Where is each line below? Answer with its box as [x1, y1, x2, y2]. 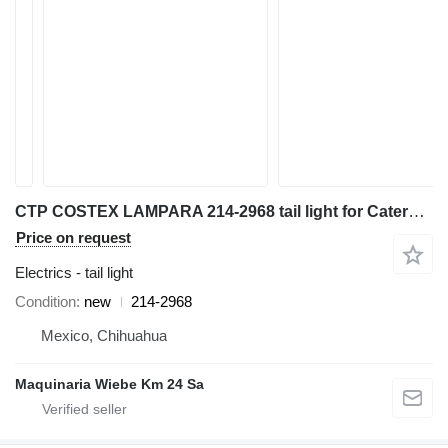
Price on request [16, 229, 131, 246]
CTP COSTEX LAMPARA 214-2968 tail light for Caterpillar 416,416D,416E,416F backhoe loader [408, 202, 425, 221]
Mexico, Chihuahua [41, 327, 167, 344]
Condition [15, 293, 76, 310]
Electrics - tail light [15, 264, 133, 281]
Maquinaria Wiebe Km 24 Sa [15, 376, 204, 392]
